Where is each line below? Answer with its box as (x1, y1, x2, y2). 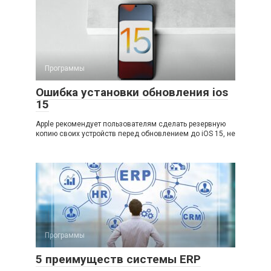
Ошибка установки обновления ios (36, 85, 228, 100)
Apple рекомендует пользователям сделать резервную (36, 120, 226, 129)
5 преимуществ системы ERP (36, 252, 201, 267)
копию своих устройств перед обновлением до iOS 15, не (36, 129, 235, 139)
